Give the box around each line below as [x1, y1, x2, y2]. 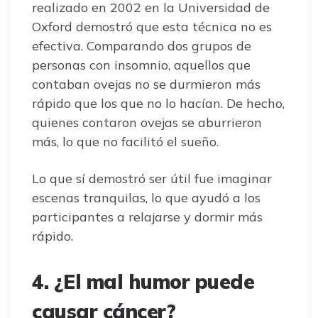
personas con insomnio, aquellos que [32, 56, 251, 73]
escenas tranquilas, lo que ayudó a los [32, 189, 261, 206]
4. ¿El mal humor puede [32, 268, 254, 294]
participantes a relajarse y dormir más [32, 208, 263, 225]
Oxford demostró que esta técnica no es [32, 18, 272, 35]
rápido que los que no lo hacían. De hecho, [32, 94, 285, 111]
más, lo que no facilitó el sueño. [32, 133, 219, 150]
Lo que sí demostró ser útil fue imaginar [32, 170, 272, 187]
